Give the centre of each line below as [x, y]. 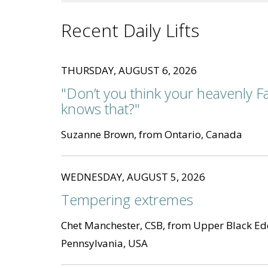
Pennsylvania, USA [104, 243]
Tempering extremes [127, 200]
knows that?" [100, 109]
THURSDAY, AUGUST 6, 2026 [129, 71]
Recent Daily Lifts [130, 31]
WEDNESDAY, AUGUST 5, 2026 [133, 177]
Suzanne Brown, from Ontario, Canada [152, 135]
